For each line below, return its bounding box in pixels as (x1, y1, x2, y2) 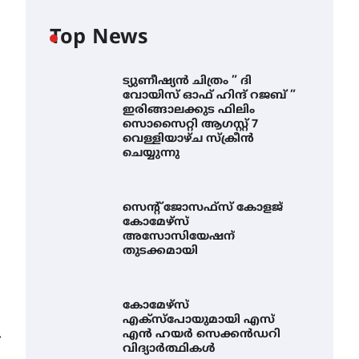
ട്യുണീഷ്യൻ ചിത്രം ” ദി (123, 75, 252, 89)
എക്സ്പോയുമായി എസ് (123, 313, 276, 328)
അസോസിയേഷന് (123, 230, 236, 244)
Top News (50, 26, 148, 52)
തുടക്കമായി (123, 244, 199, 259)
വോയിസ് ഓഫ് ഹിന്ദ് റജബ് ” (123, 89, 296, 103)
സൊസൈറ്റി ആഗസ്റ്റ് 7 (123, 118, 259, 132)
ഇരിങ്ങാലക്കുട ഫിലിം (123, 103, 256, 118)
